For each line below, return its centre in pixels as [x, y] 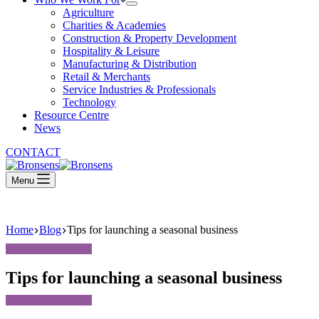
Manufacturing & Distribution [130, 64]
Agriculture [88, 12]
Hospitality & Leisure [111, 51]
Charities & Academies [114, 25]
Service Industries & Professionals [139, 89]
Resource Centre [72, 115]
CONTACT [33, 152]
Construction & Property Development [150, 38]
